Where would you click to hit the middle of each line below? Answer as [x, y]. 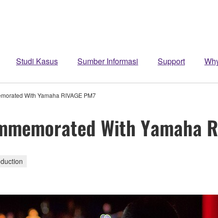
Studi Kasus [37, 61]
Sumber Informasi [108, 61]
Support [171, 61]
